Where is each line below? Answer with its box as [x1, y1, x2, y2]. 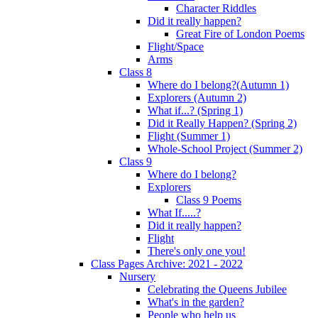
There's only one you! [148, 244, 246, 257]
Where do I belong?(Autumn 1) [148, 78, 289, 91]
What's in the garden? [148, 295, 244, 308]
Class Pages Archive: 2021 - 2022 [91, 257, 243, 270]
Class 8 [119, 65, 152, 78]
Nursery [119, 270, 155, 283]
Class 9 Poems [176, 193, 241, 206]
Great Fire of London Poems [176, 27, 305, 40]
